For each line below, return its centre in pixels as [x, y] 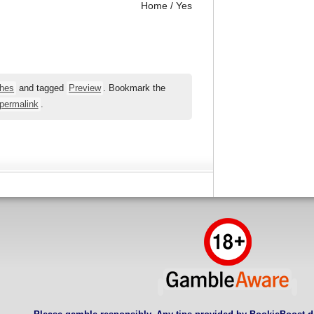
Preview [85, 89]
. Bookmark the [135, 89]
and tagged [42, 89]
